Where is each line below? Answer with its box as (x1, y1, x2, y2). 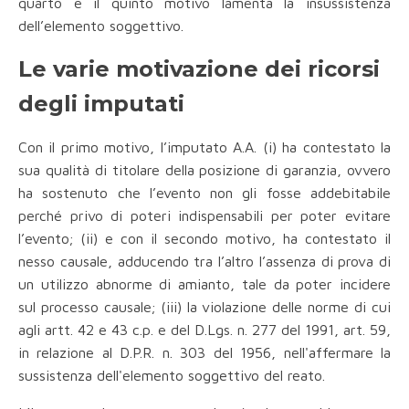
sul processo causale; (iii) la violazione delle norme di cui (18, 299, 391, 316)
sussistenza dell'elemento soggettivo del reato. (18, 367, 325, 384)
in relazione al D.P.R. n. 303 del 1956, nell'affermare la (18, 344, 391, 362)
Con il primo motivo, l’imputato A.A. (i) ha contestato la (18, 139, 391, 156)
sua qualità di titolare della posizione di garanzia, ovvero (18, 162, 391, 179)
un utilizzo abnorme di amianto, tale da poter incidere (18, 276, 391, 293)
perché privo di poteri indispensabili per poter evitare (18, 207, 391, 225)
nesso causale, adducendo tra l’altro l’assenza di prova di (18, 253, 391, 270)
